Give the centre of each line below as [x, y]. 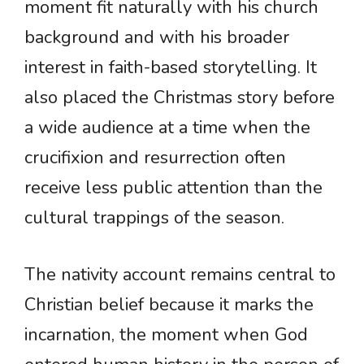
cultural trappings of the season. [154, 218]
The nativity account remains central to [180, 275]
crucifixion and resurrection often [155, 158]
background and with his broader [157, 38]
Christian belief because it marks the [169, 305]
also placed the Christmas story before [180, 98]
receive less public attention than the [173, 188]
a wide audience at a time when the [167, 128]
